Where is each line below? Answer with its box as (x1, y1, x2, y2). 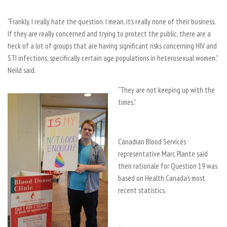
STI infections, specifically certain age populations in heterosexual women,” (8, 53, 217, 63)
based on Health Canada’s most (118, 173, 205, 183)
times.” (118, 97, 136, 107)
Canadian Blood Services (118, 137, 186, 146)
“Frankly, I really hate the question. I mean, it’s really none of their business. (8, 17, 215, 26)
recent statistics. (118, 185, 166, 195)
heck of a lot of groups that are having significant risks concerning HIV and (8, 41, 217, 51)
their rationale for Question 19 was (118, 161, 217, 171)
